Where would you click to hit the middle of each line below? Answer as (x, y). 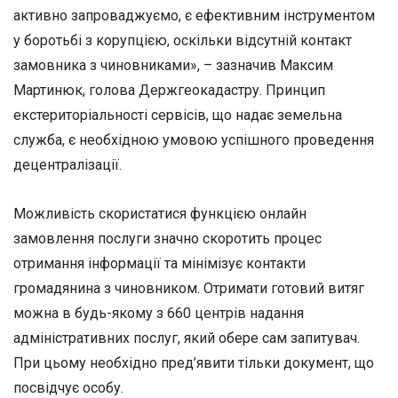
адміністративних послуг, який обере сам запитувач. (187, 338)
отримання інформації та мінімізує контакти (159, 264)
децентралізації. (68, 165)
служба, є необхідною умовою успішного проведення (194, 140)
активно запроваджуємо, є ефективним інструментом (194, 16)
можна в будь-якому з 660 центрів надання (159, 314)
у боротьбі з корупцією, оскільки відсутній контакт (183, 41)
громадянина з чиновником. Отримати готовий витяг (189, 289)
